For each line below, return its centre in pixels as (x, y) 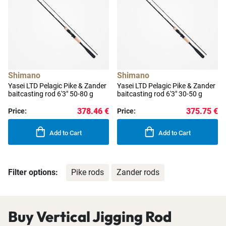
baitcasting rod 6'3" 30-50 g (160, 94)
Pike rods (88, 173)
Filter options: (33, 173)
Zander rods (138, 173)
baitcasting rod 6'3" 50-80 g (51, 94)
